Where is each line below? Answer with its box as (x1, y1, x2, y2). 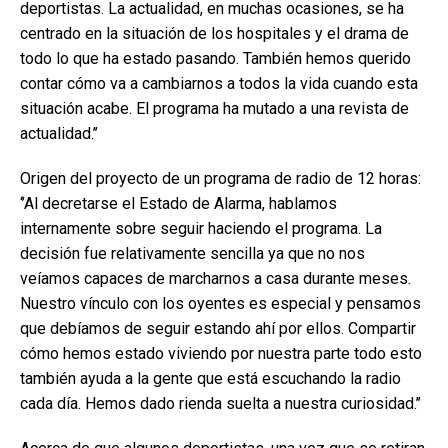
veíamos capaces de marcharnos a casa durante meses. (20, 269, 411, 288)
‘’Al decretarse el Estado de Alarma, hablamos (20, 194, 337, 213)
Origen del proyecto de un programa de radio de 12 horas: (20, 169, 421, 188)
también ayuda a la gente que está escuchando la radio (20, 369, 401, 388)
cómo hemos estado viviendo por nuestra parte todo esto (20, 344, 422, 363)
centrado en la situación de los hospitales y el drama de (20, 24, 409, 43)
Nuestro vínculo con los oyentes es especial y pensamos (20, 294, 421, 313)
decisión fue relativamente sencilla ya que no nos (20, 244, 365, 263)
